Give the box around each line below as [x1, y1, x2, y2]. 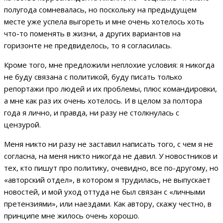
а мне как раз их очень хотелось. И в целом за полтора [4, 96, 202, 106]
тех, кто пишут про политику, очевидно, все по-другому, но [4, 163, 219, 173]
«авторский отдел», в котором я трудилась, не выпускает [4, 175, 211, 185]
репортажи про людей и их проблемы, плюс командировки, [4, 84, 217, 94]
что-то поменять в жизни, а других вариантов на [4, 28, 181, 39]
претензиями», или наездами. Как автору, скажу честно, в [4, 199, 212, 209]
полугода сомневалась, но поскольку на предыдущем [4, 4, 197, 15]
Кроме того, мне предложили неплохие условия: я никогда [4, 60, 215, 70]
